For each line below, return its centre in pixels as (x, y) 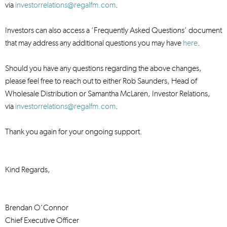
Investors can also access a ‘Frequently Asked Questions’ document (113, 30)
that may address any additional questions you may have (94, 43)
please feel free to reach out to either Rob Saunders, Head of (101, 81)
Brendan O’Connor (37, 207)
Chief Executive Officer (42, 220)
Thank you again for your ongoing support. (74, 131)
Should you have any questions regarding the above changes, (103, 68)
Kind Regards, (28, 169)
